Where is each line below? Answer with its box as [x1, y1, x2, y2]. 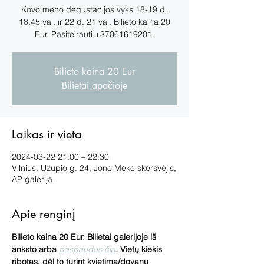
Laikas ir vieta [12, 126, 82, 142]
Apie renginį [12, 206, 75, 222]
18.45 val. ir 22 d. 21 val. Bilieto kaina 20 [18, 16, 170, 27]
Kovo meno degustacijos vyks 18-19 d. [21, 4, 167, 15]
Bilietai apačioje [61, 79, 127, 92]
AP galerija [12, 173, 52, 184]
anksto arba [12, 243, 59, 255]
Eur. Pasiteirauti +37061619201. [34, 28, 154, 39]
